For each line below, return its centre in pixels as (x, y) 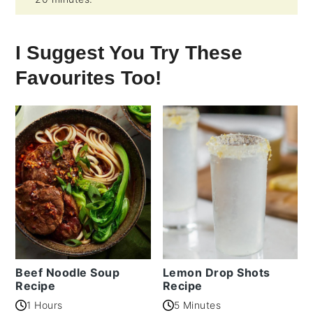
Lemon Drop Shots (216, 273)
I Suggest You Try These (129, 53)
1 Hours (45, 305)
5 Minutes (197, 305)
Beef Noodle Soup (68, 273)
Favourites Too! (89, 78)
